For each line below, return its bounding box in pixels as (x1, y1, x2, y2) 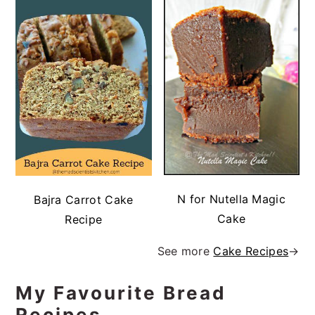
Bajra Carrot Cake (34, 192, 134, 207)
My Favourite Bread (15, 281, 227, 304)
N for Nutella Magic (177, 191, 286, 206)
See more (157, 243, 214, 258)
